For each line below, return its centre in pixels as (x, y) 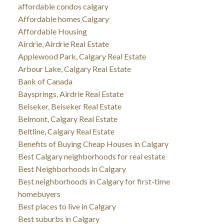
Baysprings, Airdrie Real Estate (70, 93)
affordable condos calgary (63, 6)
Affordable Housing (52, 31)
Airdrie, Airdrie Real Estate (63, 43)
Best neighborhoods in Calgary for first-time (94, 181)
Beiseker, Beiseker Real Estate (69, 106)
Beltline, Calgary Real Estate (66, 131)
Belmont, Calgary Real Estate (67, 118)
